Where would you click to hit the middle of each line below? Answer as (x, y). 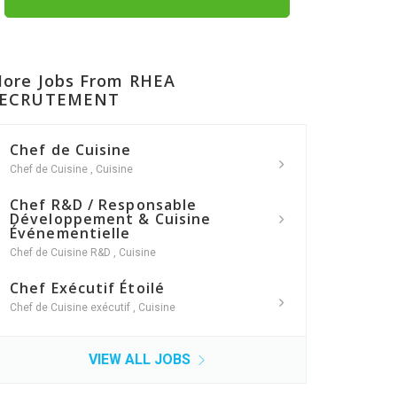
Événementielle (70, 234)
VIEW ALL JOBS (141, 360)
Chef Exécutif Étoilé (87, 288)
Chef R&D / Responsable (104, 205)
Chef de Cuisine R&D (62, 253)
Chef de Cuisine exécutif (71, 308)
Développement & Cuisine (111, 219)
